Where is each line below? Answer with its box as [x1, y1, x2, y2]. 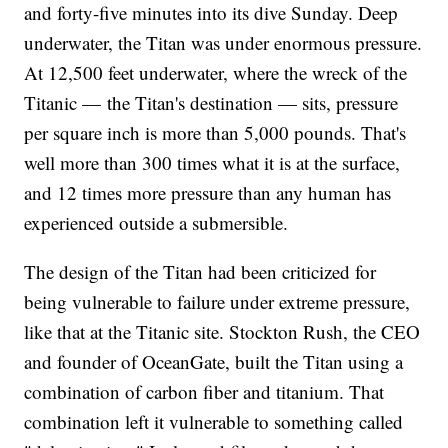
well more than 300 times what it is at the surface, [24, 149, 401, 175]
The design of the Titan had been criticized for [24, 258, 377, 284]
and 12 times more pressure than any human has [24, 179, 392, 205]
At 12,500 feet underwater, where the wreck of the [24, 59, 408, 85]
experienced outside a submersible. [24, 209, 289, 235]
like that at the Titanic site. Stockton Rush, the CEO [24, 318, 421, 344]
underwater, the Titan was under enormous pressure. [24, 29, 423, 55]
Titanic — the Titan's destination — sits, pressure [24, 89, 399, 115]
